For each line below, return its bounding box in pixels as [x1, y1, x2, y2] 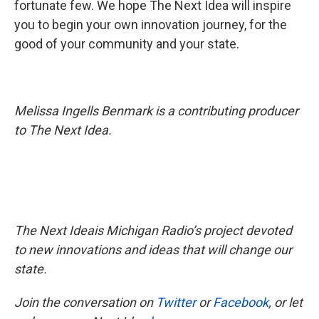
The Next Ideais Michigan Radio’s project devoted [14, 223, 292, 238]
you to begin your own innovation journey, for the [14, 17, 287, 32]
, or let [268, 295, 303, 310]
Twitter [156, 295, 196, 310]
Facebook [213, 295, 268, 310]
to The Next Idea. [14, 122, 112, 137]
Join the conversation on [14, 295, 156, 310]
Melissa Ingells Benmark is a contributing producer [14, 103, 298, 118]
